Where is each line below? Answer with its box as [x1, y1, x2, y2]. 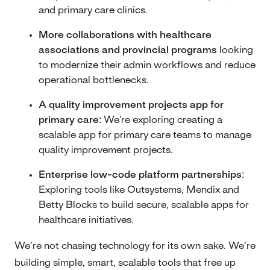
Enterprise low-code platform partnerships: [39, 169, 244, 180]
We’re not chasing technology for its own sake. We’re [14, 240, 256, 251]
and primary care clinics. [39, 5, 148, 15]
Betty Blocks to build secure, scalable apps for [39, 199, 249, 210]
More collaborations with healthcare [39, 30, 212, 40]
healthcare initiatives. [39, 215, 134, 225]
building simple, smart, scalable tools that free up [14, 257, 236, 268]
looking [217, 45, 253, 55]
